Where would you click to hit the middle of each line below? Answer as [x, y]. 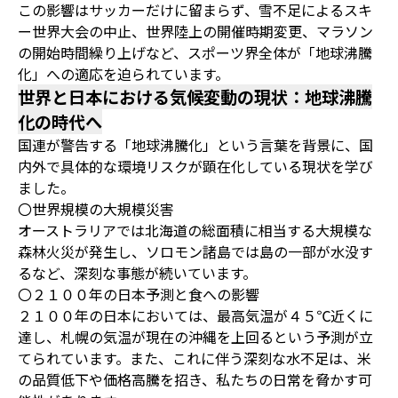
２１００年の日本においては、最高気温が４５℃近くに [195, 315]
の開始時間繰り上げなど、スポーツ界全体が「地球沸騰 [195, 52]
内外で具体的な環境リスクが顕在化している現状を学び [195, 166]
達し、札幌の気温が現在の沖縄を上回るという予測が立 [195, 336]
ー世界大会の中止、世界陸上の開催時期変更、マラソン [195, 31]
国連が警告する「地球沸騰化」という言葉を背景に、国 [195, 144]
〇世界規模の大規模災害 [96, 208]
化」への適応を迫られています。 [123, 73]
